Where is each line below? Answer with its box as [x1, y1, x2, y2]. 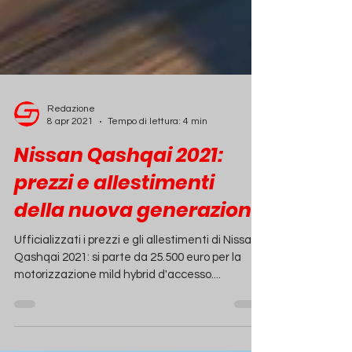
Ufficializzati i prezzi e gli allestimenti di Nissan [14, 258, 258, 269]
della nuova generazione [14, 220, 264, 247]
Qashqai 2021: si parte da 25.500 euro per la [14, 275, 241, 287]
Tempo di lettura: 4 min [108, 140, 207, 150]
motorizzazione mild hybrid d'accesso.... [14, 292, 221, 304]
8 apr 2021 [47, 140, 93, 150]
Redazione [47, 127, 95, 137]
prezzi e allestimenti [14, 192, 214, 220]
